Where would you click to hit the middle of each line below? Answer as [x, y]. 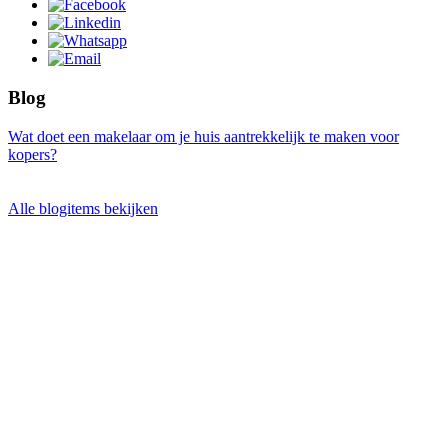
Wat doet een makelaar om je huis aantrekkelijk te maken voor [203, 136]
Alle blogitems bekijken [83, 208]
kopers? [32, 154]
